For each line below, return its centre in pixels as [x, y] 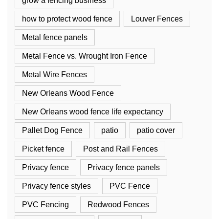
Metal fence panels [55, 38]
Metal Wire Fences [55, 75]
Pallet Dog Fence [52, 131]
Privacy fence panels [124, 168]
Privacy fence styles [56, 186]
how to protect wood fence [67, 19]
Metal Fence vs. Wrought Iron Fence [85, 56]
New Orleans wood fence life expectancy [93, 112]
